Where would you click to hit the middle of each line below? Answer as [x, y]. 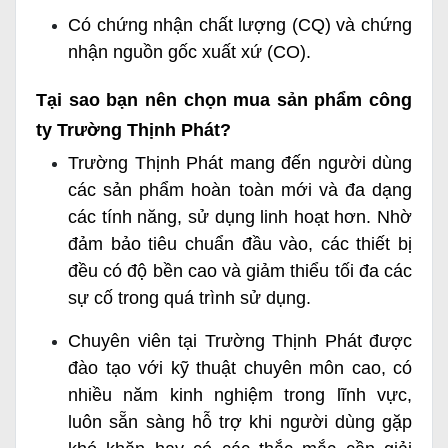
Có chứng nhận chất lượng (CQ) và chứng [240, 25]
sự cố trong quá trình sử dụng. [189, 298]
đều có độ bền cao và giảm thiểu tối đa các [240, 271]
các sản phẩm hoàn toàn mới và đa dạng [240, 190]
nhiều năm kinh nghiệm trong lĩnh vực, [240, 395]
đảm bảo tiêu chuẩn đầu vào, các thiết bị [240, 244]
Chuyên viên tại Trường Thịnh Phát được [240, 341]
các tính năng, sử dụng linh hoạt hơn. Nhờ [240, 217]
